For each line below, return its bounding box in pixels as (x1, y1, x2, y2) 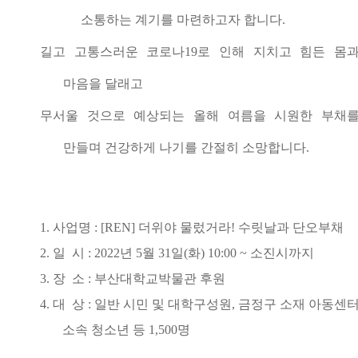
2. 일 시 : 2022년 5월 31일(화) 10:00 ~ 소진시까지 (40, 246, 314, 260)
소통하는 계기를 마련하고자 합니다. (81, 13, 286, 26)
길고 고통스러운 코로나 (40, 45, 185, 58)
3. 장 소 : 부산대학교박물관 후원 (40, 272, 225, 285)
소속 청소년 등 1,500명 (62, 323, 190, 336)
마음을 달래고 (63, 77, 147, 90)
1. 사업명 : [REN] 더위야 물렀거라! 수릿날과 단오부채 (40, 221, 344, 234)
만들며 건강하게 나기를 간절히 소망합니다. (63, 141, 310, 154)
